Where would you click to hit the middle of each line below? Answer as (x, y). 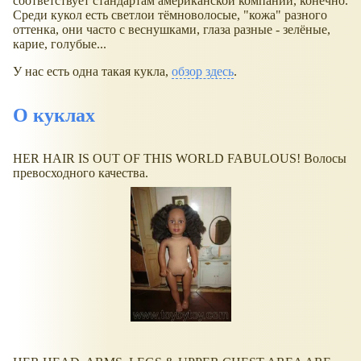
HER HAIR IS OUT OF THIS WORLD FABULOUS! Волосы (180, 159)
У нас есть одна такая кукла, (92, 71)
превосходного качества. (81, 173)
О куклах (54, 115)
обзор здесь (203, 71)
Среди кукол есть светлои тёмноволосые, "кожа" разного (170, 15)
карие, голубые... (60, 44)
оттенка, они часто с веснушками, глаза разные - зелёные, (172, 29)
